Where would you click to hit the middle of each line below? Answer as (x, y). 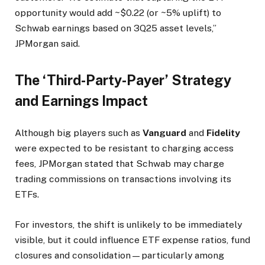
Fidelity (223, 133)
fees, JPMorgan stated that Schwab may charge (119, 164)
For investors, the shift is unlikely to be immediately (128, 224)
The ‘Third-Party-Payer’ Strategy (123, 80)
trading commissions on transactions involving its (123, 179)
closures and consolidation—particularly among (119, 255)
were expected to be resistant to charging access (124, 148)
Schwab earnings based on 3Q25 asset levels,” (116, 28)
